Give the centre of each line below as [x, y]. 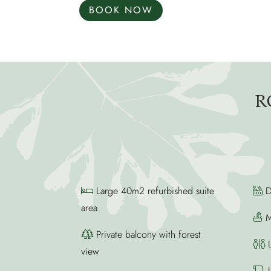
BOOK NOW [121, 10]
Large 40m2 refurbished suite [154, 191]
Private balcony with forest [147, 234]
